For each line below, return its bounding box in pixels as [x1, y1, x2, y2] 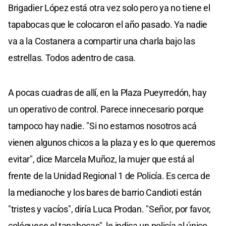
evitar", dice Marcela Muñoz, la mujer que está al [8, 154, 194, 165]
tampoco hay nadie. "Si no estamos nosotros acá [8, 121, 197, 132]
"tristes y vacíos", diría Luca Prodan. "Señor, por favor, [8, 204, 211, 215]
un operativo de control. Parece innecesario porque [8, 104, 204, 115]
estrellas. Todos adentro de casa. [8, 52, 136, 64]
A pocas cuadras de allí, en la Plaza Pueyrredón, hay [8, 87, 207, 98]
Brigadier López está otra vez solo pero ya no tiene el [8, 3, 210, 14]
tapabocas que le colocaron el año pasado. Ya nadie [8, 19, 208, 30]
